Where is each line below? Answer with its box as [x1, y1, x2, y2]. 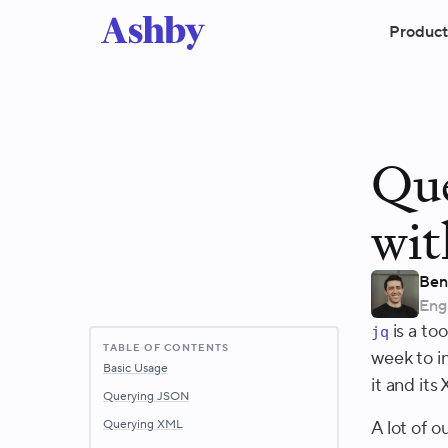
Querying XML [103, 417, 183, 432]
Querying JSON [103, 389, 189, 404]
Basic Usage [103, 361, 168, 376]
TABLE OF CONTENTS [103, 341, 229, 354]
